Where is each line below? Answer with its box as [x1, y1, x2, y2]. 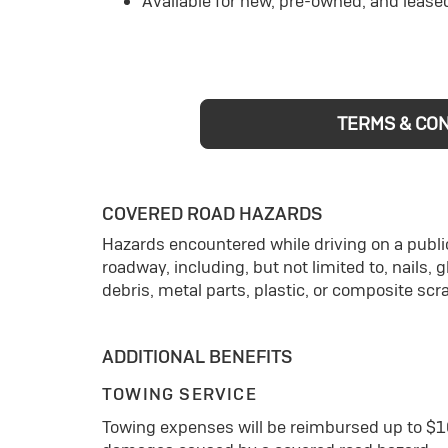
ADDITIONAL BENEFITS [102, 345, 292, 369]
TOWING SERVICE [102, 383, 257, 406]
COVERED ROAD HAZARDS [102, 202, 322, 226]
